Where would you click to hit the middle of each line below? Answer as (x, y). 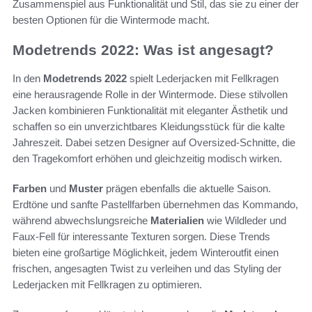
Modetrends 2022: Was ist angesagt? (143, 50)
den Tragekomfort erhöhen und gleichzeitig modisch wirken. (147, 158)
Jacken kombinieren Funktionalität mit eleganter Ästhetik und (150, 110)
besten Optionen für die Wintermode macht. (111, 20)
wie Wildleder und (245, 220)
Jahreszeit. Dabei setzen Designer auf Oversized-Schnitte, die (154, 142)
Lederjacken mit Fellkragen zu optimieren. (107, 284)
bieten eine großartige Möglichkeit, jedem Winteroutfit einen (146, 252)
